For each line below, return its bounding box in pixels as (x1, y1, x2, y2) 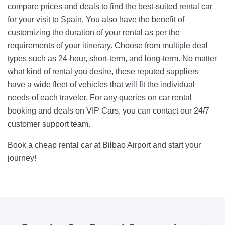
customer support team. (8, 120, 90, 129)
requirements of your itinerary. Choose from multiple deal (8, 41, 208, 50)
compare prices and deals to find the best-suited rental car (8, 2, 212, 11)
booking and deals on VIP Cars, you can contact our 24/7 (8, 106, 209, 116)
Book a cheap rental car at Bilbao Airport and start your (8, 141, 201, 150)
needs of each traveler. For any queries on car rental (8, 93, 192, 102)
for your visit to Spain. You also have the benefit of (8, 15, 184, 24)
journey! (8, 154, 36, 163)
